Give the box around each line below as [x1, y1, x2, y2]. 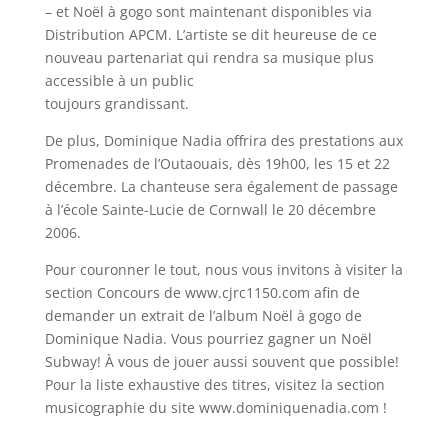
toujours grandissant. [44, 94, 189, 113]
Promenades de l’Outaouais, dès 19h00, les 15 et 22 [44, 154, 390, 173]
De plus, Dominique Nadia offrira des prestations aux [44, 131, 403, 150]
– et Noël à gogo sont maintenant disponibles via [44, 2, 372, 21]
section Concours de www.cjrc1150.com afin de [44, 283, 360, 302]
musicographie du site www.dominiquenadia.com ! [44, 398, 387, 417]
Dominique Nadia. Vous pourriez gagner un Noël [44, 329, 372, 348]
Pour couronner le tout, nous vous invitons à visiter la [44, 260, 403, 279]
